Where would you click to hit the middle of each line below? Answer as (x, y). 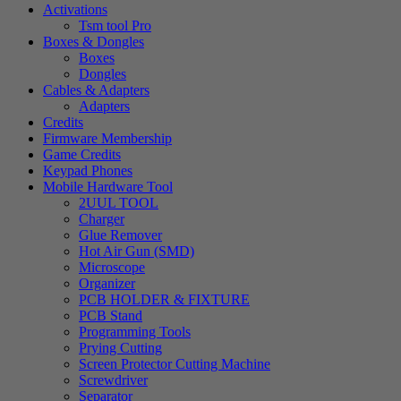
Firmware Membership (107, 139)
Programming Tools (135, 332)
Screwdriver (113, 380)
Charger (102, 219)
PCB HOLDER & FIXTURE (164, 300)
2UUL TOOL (119, 203)
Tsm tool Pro (115, 26)
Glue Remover (120, 235)
